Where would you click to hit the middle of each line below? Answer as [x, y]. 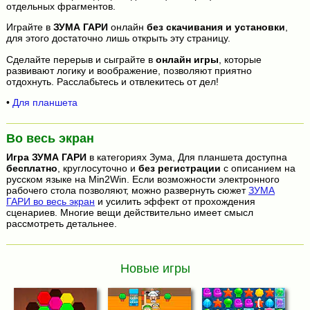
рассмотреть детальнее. [61, 224]
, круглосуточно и [98, 168]
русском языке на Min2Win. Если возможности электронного [143, 180]
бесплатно [31, 168]
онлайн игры [187, 59]
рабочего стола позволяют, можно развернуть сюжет [127, 191]
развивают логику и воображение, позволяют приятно [129, 70]
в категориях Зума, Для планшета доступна [186, 157]
